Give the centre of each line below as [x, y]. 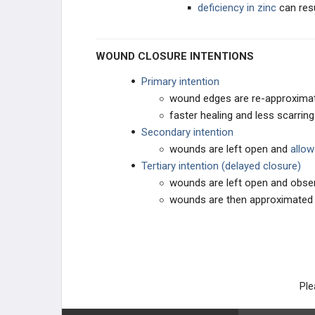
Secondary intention [187, 132]
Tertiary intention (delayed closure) [221, 166]
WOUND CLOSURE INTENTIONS [180, 56]
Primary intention [180, 82]
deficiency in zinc [237, 8]
